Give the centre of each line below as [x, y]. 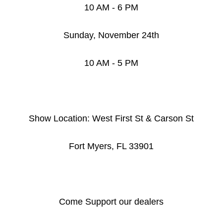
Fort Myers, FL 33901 [111, 146]
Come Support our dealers [111, 202]
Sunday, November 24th [111, 35]
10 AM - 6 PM [111, 8]
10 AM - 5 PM [111, 63]
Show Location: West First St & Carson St [111, 119]
